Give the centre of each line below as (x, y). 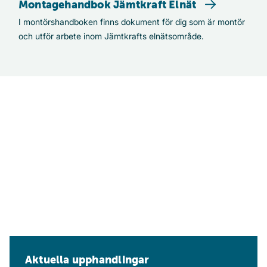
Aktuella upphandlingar (87, 259)
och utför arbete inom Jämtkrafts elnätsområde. (111, 36)
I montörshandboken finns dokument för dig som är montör (132, 21)
